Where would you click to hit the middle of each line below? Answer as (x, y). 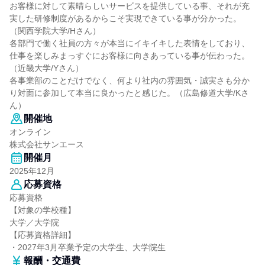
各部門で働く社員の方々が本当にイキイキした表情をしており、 (130, 43)
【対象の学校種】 (43, 210)
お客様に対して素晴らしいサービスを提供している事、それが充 (130, 6)
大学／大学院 (34, 222)
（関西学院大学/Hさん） (55, 31)
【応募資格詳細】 (43, 235)
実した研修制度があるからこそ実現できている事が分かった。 (125, 18)
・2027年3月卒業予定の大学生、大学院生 (88, 247)
